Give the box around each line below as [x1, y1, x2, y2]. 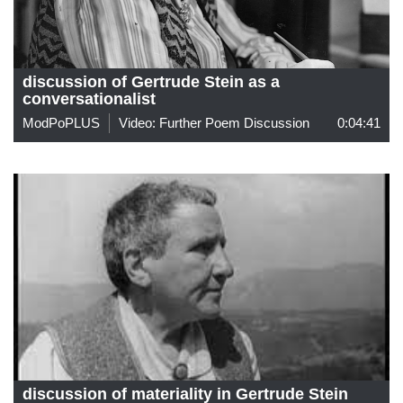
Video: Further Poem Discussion [119, 114, 309, 130]
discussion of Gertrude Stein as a [22, 72, 280, 91]
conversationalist [22, 89, 156, 108]
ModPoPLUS [22, 114, 100, 130]
